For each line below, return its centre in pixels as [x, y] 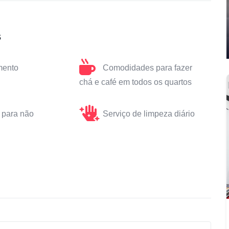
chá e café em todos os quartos [135, 82]
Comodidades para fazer [147, 67]
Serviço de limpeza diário [148, 113]
